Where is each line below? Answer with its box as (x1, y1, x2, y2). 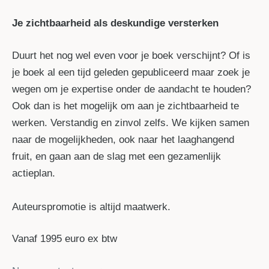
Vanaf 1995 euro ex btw (12, 233, 117, 245)
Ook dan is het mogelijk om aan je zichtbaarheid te (12, 100, 239, 112)
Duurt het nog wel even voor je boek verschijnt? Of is (12, 49, 250, 61)
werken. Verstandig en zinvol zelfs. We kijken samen (12, 116, 249, 128)
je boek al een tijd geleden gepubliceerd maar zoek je (12, 66, 250, 78)
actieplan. (12, 167, 55, 179)
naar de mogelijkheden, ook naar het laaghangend (12, 133, 234, 145)
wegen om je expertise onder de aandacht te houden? (12, 83, 251, 95)
